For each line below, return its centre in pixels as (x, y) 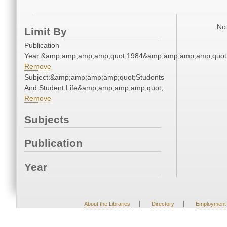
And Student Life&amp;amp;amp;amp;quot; (94, 88)
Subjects (47, 120)
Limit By (46, 32)
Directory (163, 204)
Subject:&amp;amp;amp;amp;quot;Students (94, 77)
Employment (211, 204)
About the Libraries (107, 204)
